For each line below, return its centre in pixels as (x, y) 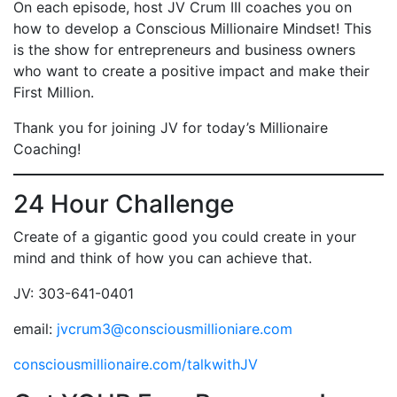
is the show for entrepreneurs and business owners (184, 50)
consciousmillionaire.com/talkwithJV (136, 364)
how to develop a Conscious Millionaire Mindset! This (192, 28)
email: (35, 329)
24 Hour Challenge (124, 204)
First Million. (54, 92)
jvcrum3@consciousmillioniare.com (175, 329)
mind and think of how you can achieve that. (163, 258)
